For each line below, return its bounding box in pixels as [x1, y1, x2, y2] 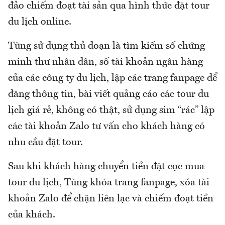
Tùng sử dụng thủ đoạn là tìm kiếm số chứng [8, 41, 205, 51]
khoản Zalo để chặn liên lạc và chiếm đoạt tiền [8, 193, 213, 204]
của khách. [8, 209, 55, 220]
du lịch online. [8, 17, 71, 27]
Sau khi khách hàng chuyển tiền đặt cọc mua [8, 161, 204, 172]
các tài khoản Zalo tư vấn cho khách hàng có [8, 121, 205, 132]
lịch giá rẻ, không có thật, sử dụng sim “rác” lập [8, 105, 214, 116]
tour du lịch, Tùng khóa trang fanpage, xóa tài [8, 177, 209, 188]
